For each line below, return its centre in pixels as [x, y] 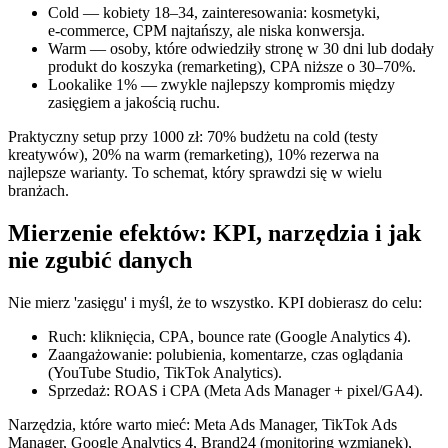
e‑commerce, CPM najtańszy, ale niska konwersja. [206, 30]
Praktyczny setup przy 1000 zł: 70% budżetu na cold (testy [193, 136]
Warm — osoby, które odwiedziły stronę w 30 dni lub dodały [241, 48]
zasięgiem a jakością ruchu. [134, 102]
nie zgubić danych [100, 259]
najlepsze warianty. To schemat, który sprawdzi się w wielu [195, 172]
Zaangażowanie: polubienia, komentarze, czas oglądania [225, 354]
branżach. [38, 190]
